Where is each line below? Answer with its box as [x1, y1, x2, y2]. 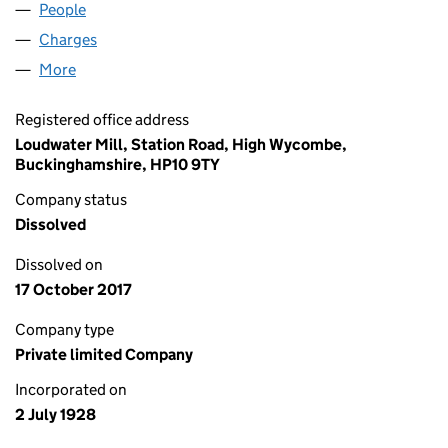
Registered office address [15, 110, 189, 129]
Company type [15, 320, 114, 339]
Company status [15, 190, 127, 209]
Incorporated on [15, 380, 127, 399]
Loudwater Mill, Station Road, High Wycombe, [15, 135, 347, 154]
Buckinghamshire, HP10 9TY [15, 155, 220, 174]
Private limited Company [15, 345, 193, 364]
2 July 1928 [15, 405, 96, 424]
